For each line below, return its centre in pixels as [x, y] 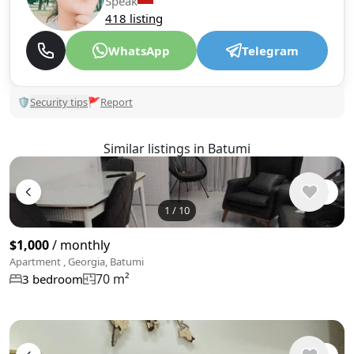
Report [117, 102]
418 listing [134, 18]
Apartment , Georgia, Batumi [77, 262]
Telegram [270, 51]
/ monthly [79, 245]
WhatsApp [139, 51]
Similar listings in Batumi [177, 149]
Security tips [59, 102]
